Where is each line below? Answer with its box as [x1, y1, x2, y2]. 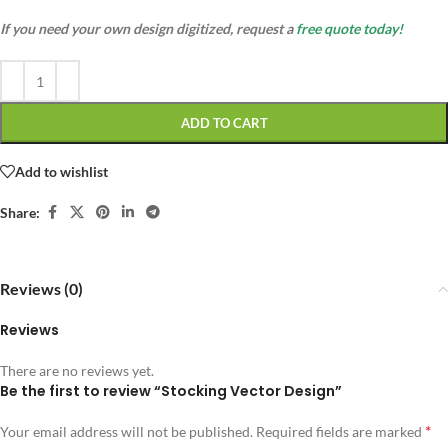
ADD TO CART [180, 115, 268, 132]
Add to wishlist [15, 162, 108, 180]
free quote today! [296, 20, 403, 38]
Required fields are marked [256, 423, 425, 441]
